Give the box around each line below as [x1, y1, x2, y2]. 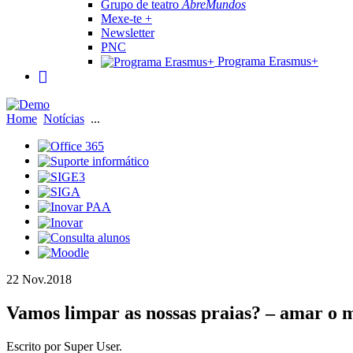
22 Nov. [6, 273, 46, 287]
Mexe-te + [101, 11, 152, 25]
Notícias [43, 111, 84, 125]
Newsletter [101, 25, 154, 39]
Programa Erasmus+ [214, 54, 318, 68]
